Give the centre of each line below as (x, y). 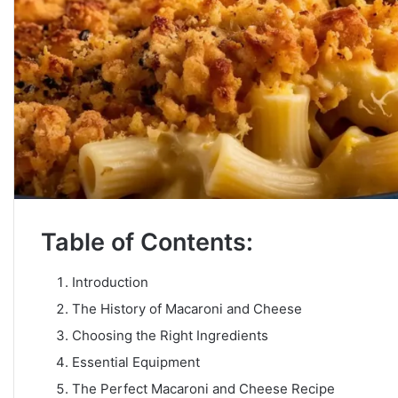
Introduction (110, 282)
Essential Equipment (136, 362)
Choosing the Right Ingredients (170, 335)
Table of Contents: (147, 243)
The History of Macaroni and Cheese (187, 308)
